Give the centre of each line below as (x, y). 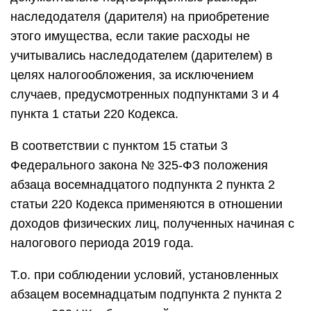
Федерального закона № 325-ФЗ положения (139, 165)
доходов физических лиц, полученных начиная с (152, 224)
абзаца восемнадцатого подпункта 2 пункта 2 (143, 185)
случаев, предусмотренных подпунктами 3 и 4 (145, 94)
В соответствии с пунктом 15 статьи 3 (119, 146)
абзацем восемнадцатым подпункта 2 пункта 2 (146, 294)
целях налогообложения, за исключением (132, 75)
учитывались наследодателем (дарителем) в (142, 56)
